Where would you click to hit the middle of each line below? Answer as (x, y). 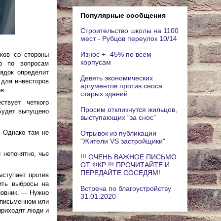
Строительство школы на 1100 (129, 30)
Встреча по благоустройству (126, 188)
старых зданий (104, 93)
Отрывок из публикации (118, 133)
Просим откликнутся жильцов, (129, 109)
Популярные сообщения (123, 15)
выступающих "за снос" (118, 117)
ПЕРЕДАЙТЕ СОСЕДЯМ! (120, 172)
